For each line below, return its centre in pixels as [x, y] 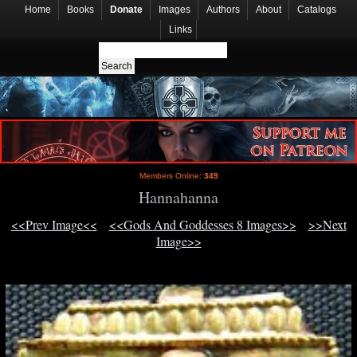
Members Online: [171, 176]
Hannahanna [178, 198]
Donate [126, 10]
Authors [223, 10]
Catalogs [317, 10]
